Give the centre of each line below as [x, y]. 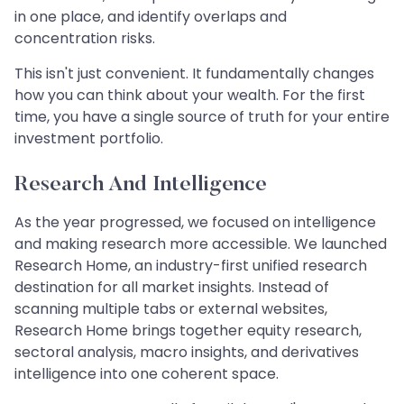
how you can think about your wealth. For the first [190, 95]
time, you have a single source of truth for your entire [202, 116]
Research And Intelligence [141, 184]
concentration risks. [85, 38]
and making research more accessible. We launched [201, 243]
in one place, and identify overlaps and [151, 16]
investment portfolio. [89, 138]
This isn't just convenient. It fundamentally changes [194, 73]
